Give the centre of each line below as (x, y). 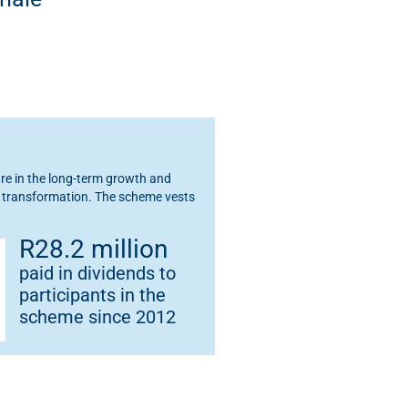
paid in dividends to (97, 274)
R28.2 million (93, 250)
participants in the (92, 296)
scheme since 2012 (97, 317)
